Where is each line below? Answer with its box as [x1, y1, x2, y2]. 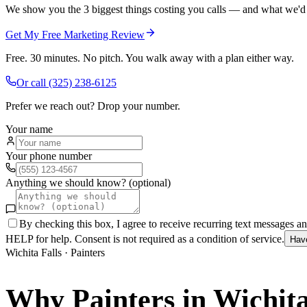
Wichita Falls [5, 246, 62, 258]
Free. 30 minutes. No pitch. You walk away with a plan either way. [5, 51, 294, 64]
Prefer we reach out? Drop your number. [5, 99, 180, 112]
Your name [5, 123, 53, 135]
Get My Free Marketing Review [5, 28, 145, 40]
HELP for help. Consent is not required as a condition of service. [5, 232, 284, 245]
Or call [16, 76, 49, 88]
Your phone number [5, 149, 92, 162]
